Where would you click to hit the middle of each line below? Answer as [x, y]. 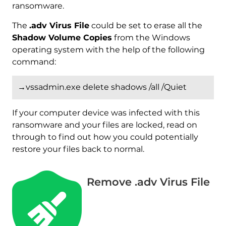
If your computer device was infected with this [106, 112]
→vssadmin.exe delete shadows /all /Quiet [102, 87]
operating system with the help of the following [108, 49]
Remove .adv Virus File [148, 182]
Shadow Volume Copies [62, 37]
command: [34, 62]
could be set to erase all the [146, 25]
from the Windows [151, 37]
